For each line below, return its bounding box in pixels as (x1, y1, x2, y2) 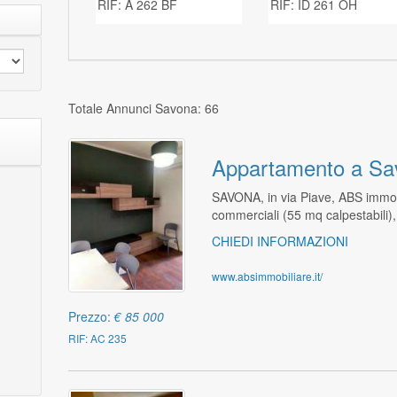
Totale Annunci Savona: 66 (68, 99, 220, 117)
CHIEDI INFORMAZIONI (211, 232, 348, 250)
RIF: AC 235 (68, 330, 128, 346)
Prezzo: (68, 307, 115, 325)
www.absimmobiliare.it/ (211, 269, 323, 284)
